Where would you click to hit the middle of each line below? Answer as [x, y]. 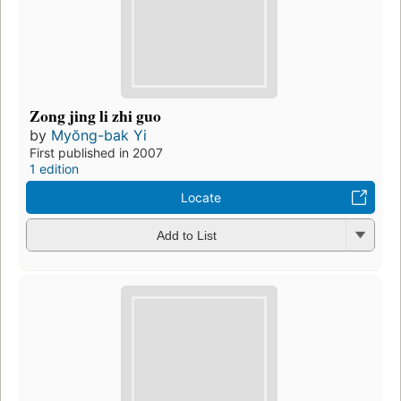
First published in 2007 [96, 152]
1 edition [54, 168]
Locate [200, 197]
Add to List [186, 236]
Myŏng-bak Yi [99, 135]
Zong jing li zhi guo [95, 115]
